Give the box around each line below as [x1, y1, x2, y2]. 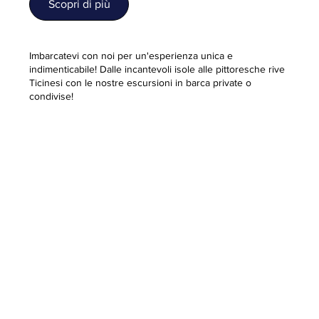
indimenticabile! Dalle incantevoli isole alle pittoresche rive [29, 63, 285, 75]
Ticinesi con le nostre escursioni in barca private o [29, 76, 251, 88]
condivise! [29, 90, 73, 102]
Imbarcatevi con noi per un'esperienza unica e [29, 49, 233, 61]
